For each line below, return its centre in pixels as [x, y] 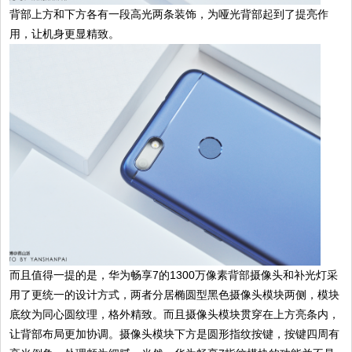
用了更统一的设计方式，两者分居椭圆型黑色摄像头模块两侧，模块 [175, 294]
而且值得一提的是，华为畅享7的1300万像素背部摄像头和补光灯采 [174, 275]
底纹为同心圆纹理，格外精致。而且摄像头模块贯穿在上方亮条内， [175, 314]
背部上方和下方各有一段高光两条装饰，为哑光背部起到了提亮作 [169, 15]
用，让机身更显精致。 [65, 34]
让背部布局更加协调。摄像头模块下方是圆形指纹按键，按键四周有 [175, 334]
